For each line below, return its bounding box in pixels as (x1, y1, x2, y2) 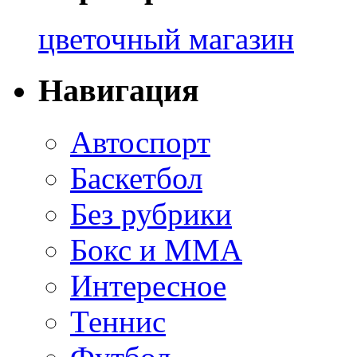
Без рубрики (70, 196, 232, 231)
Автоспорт (70, 124, 210, 159)
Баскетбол (70, 160, 202, 195)
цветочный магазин (38, 22, 294, 57)
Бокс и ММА (70, 232, 242, 267)
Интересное (70, 268, 226, 303)
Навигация (38, 72, 199, 108)
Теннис (70, 304, 166, 339)
